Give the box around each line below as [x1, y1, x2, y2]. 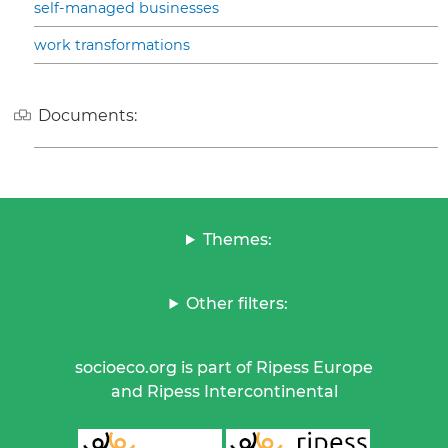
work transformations [34, 35, 190, 54]
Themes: [202, 230, 272, 250]
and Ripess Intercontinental [110, 382, 338, 402]
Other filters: [186, 294, 289, 314]
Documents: [38, 105, 137, 125]
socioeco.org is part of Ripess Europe [75, 358, 373, 378]
